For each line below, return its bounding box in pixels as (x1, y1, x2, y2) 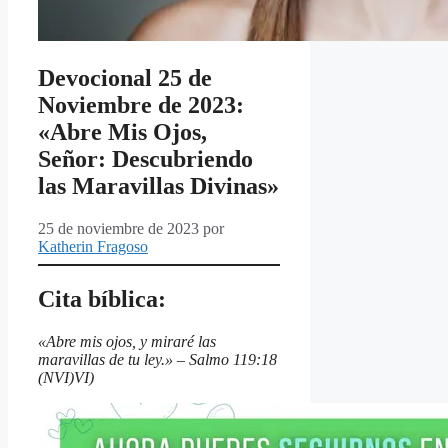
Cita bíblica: (38, 286, 166, 313)
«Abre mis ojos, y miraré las (38, 332, 216, 350)
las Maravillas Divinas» (38, 173, 279, 200)
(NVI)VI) (38, 368, 94, 386)
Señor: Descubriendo (38, 146, 253, 173)
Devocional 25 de (38, 65, 212, 92)
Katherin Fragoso (38, 238, 148, 256)
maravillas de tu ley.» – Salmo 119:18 (38, 350, 277, 368)
